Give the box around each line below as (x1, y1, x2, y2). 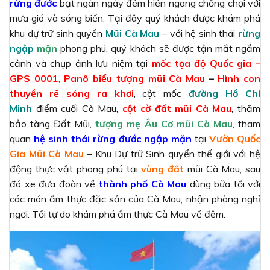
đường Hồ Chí (189, 87, 261, 99)
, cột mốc (133, 87, 189, 99)
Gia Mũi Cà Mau (10, 147, 87, 160)
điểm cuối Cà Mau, (36, 102, 122, 115)
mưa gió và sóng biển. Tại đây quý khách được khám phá (10, 11, 260, 24)
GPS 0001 (10, 72, 58, 84)
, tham (232, 117, 261, 130)
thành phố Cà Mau (98, 177, 186, 190)
